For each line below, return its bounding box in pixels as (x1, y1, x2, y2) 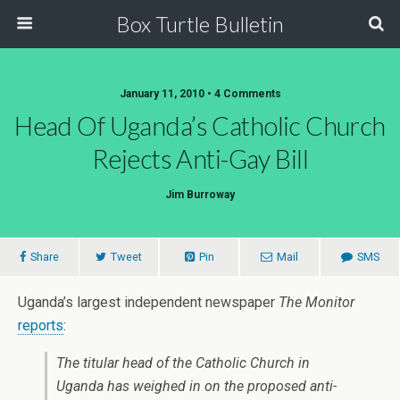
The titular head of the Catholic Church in (56, 354, 310, 371)
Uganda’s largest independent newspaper (18, 294, 279, 311)
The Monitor (279, 294, 354, 311)
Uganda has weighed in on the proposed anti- (56, 378, 337, 395)
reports (18, 317, 63, 334)
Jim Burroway (165, 188, 235, 201)
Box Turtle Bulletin (116, 11, 284, 37)
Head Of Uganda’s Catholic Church (14, 111, 386, 141)
